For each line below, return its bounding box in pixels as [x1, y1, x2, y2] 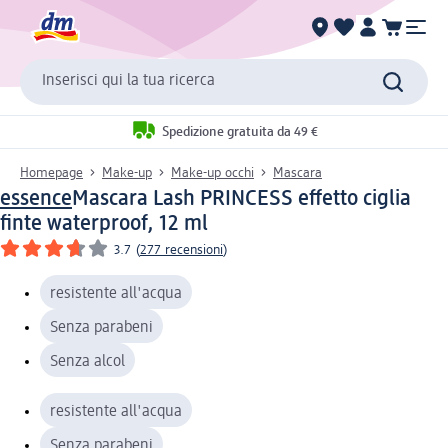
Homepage [20, 165, 83, 180]
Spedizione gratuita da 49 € [161, 125, 318, 140]
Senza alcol [50, 353, 125, 370]
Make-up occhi [171, 165, 254, 180]
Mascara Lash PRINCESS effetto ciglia [72, 187, 411, 210]
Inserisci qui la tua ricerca [42, 73, 215, 90]
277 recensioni [140, 242, 223, 257]
